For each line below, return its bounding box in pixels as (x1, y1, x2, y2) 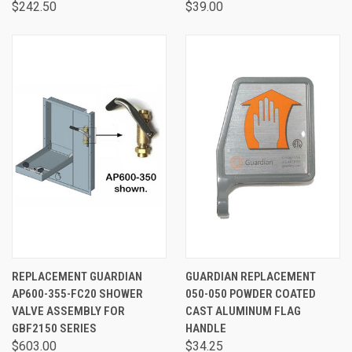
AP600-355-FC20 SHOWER (12, 287, 143, 301)
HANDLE (185, 321, 226, 335)
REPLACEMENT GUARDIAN (12, 269, 142, 284)
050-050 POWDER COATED (185, 287, 316, 301)
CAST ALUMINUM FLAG (185, 304, 301, 318)
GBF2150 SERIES (12, 321, 97, 335)
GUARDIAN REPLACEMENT (185, 269, 316, 284)
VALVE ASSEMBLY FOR (12, 304, 125, 318)
